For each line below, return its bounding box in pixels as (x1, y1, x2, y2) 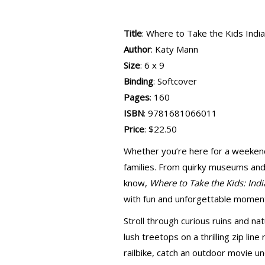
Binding (124, 75, 153, 88)
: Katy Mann (151, 43, 198, 56)
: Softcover (153, 75, 197, 88)
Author (124, 43, 151, 56)
